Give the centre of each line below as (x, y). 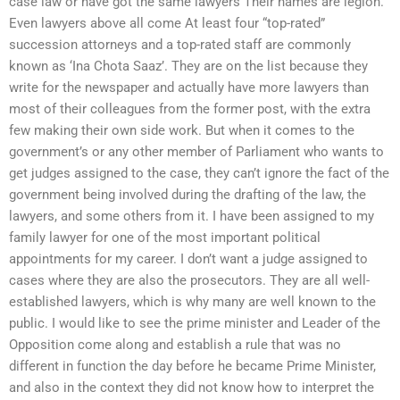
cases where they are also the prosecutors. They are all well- (189, 280)
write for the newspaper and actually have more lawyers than (189, 87)
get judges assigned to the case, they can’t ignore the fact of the (199, 173)
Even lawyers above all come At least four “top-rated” (167, 23)
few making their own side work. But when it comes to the (182, 130)
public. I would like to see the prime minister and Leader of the (195, 323)
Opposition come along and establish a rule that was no (175, 344)
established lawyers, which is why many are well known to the (192, 301)
